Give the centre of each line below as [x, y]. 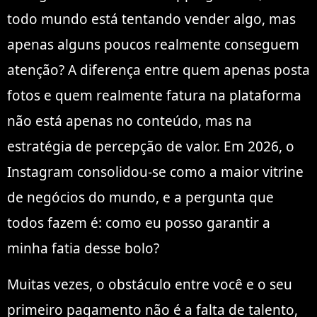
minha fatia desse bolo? [83, 249]
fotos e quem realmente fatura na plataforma [154, 96]
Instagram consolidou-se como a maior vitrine [155, 172]
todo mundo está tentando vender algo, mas [151, 19]
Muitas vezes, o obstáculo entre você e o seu [150, 284]
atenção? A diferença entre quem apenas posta [158, 70]
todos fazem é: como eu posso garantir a [139, 223]
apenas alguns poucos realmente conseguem [153, 45]
